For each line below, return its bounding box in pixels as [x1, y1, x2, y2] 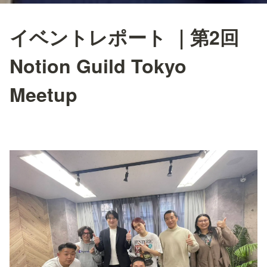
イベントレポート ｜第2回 [10, 23, 239, 51]
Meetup [10, 80, 77, 108]
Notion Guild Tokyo [10, 52, 187, 80]
